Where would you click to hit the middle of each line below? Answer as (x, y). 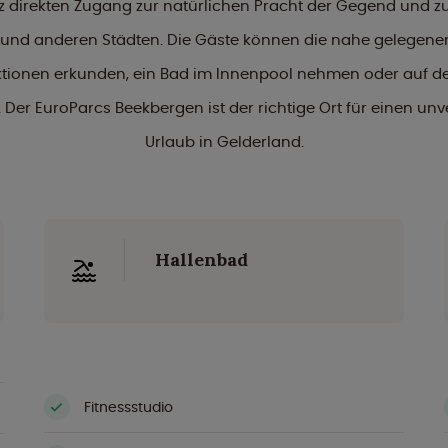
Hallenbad (201, 259)
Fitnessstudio (128, 406)
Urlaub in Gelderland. (224, 141)
